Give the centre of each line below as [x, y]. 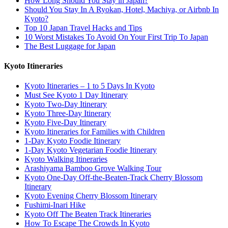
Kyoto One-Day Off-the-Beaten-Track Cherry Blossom [113, 178]
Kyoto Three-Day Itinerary [68, 113]
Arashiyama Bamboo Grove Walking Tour [93, 168]
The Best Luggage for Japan [70, 46]
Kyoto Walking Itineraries [66, 159]
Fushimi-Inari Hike [55, 205]
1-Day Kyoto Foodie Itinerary [73, 141]
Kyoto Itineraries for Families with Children [95, 132]
